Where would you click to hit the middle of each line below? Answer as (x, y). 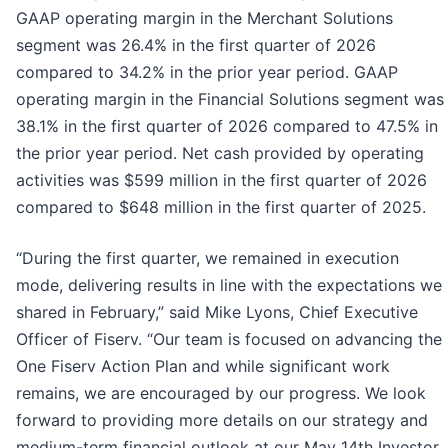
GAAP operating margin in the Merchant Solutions (204, 18)
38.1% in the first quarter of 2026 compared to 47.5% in (227, 126)
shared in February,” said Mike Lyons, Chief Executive (217, 312)
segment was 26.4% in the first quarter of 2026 (196, 45)
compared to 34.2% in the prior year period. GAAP (207, 72)
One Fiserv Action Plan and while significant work (203, 366)
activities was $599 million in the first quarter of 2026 (221, 180)
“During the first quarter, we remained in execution (207, 258)
